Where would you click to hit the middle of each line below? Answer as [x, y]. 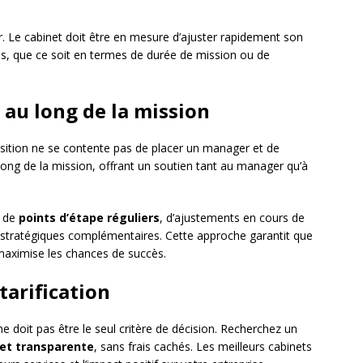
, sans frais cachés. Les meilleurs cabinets [203, 347]
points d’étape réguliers [89, 218]
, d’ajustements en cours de [232, 218]
